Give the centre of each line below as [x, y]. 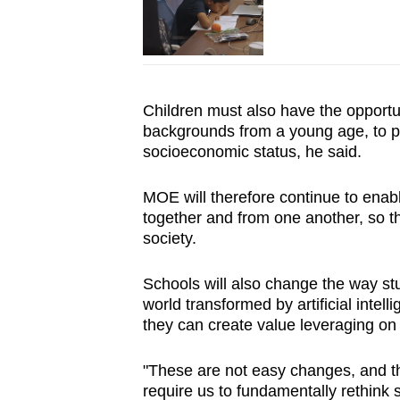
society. [169, 239]
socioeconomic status [219, 152]
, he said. [329, 152]
